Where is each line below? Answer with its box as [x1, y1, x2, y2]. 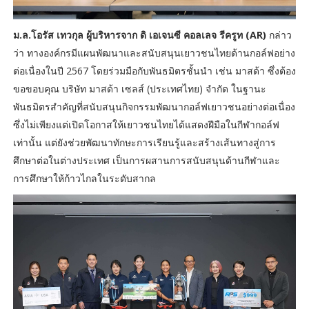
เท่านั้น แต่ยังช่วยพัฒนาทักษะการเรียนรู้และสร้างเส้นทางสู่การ [12, 136, 276, 150]
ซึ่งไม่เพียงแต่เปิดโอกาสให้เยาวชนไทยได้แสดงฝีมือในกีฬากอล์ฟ [12, 118, 279, 132]
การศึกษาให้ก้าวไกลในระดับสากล [12, 172, 156, 186]
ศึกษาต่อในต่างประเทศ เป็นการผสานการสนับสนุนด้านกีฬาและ [12, 154, 280, 168]
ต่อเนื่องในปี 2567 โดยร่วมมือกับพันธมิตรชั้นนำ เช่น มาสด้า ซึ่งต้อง [12, 64, 296, 78]
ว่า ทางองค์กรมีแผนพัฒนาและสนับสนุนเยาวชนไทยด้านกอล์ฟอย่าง [12, 46, 295, 60]
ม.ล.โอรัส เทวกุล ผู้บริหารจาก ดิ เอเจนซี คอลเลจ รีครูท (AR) [12, 28, 266, 42]
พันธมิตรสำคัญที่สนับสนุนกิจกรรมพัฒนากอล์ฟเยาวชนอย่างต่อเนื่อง [12, 100, 295, 114]
